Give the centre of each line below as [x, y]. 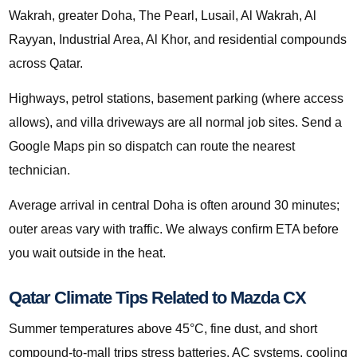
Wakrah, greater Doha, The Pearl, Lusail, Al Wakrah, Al [163, 16]
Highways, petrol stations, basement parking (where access [176, 99]
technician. [39, 171]
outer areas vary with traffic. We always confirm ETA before [174, 229]
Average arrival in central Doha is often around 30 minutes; [174, 206]
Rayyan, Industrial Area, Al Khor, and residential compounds [178, 40]
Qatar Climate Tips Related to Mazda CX [157, 298]
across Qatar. [46, 64]
